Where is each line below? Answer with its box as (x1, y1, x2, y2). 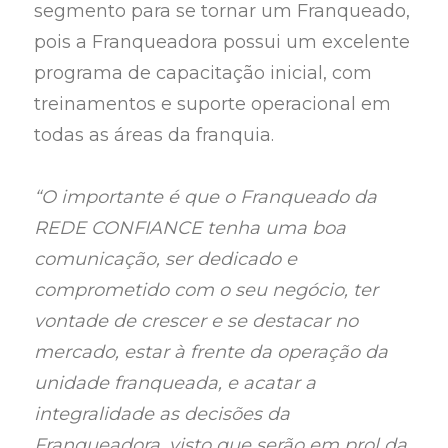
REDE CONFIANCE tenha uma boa (34, 217, 347, 240)
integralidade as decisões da (34, 403, 291, 426)
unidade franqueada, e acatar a (34, 372, 317, 395)
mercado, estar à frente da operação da (34, 341, 389, 364)
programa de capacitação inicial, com (34, 61, 373, 84)
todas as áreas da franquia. (34, 123, 280, 146)
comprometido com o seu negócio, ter (34, 279, 379, 302)
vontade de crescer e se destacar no (34, 310, 359, 333)
